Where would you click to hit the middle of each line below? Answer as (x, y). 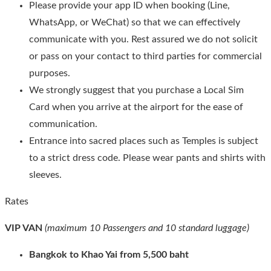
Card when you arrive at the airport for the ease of (136, 107)
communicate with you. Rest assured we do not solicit (143, 40)
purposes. (50, 73)
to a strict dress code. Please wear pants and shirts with (147, 158)
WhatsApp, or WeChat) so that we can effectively (135, 23)
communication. (63, 124)
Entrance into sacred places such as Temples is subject (144, 141)
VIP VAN (25, 228)
